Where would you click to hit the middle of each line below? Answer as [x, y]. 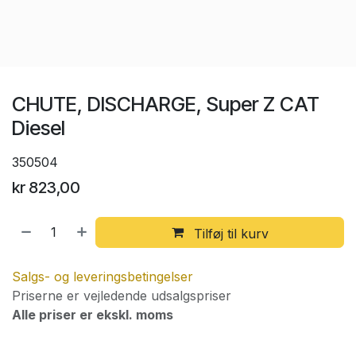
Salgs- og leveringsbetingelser [103, 277]
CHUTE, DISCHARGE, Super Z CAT [166, 104]
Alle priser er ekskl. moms [93, 315]
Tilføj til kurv [229, 233]
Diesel [39, 128]
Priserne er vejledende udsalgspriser [122, 296]
